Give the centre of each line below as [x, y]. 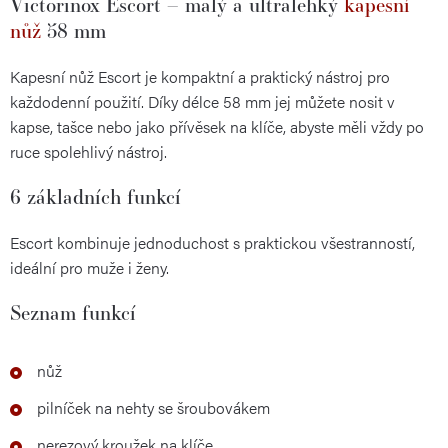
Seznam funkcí [73, 312]
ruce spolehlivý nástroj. [88, 151]
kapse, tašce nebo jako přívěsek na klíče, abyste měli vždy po [217, 126]
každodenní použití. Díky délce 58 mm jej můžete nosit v [202, 101]
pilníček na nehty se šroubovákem [153, 407]
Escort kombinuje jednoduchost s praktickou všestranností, [212, 242]
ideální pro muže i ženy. [89, 267]
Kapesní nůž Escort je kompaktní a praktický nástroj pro [200, 76]
